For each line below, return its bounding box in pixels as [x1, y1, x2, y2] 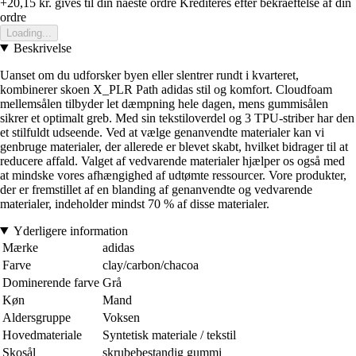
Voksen [103, 310, 140, 324]
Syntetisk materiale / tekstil [103, 327, 236, 342]
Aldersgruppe [2, 310, 71, 324]
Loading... [6, 26, 52, 39]
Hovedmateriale [2, 327, 82, 342]
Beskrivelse [13, 41, 72, 55]
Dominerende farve [2, 275, 99, 289]
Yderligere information [13, 223, 128, 238]
